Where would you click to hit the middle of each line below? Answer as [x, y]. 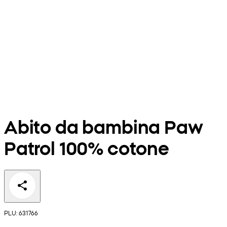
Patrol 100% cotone [87, 147]
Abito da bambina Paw [104, 126]
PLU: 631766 [21, 213]
